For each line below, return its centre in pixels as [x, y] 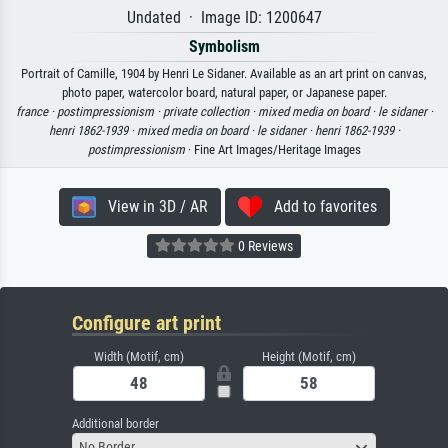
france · [36, 111]
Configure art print [146, 322]
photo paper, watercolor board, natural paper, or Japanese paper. [224, 92]
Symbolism [224, 46]
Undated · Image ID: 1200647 [224, 17]
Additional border [115, 423]
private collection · [210, 111]
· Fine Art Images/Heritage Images [272, 149]
